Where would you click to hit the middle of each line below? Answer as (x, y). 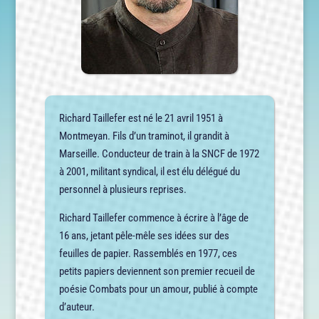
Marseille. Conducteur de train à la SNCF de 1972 (159, 154)
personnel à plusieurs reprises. (122, 189)
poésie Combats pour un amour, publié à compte (158, 289)
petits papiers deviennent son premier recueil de (157, 271)
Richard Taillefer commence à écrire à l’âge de (153, 218)
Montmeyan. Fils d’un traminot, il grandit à (144, 136)
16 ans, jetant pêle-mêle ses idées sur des (144, 236)
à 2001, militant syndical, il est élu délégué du (149, 172)
